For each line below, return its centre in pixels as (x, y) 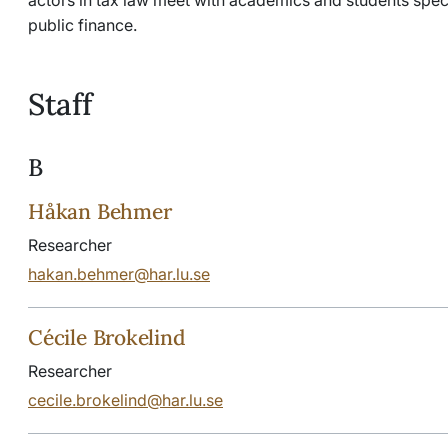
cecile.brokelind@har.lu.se (125, 399)
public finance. (82, 24)
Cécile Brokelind (107, 337)
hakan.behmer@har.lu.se (119, 273)
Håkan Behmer (100, 211)
